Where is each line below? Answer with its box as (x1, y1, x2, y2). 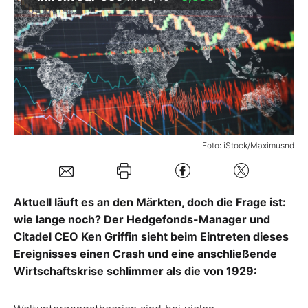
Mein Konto (51, 34, 111, 47)
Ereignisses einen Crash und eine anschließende (14, 246, 277, 261)
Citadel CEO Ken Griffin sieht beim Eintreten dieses (14, 229, 289, 243)
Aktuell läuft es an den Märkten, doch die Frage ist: (14, 195, 286, 209)
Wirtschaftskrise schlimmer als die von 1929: (14, 263, 257, 278)
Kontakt (31, 124, 69, 139)
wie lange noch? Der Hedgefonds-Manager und (14, 212, 270, 226)
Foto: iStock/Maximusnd (202, 140, 294, 151)
